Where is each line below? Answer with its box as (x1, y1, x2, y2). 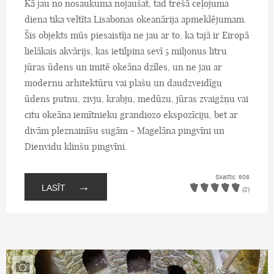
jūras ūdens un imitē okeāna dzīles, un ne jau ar (24, 61, 222, 73)
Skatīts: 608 (215, 172, 250, 181)
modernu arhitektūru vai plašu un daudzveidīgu (24, 77, 222, 89)
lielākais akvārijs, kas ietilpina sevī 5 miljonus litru (24, 45, 227, 57)
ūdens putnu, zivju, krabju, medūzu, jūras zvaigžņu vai (24, 93, 248, 105)
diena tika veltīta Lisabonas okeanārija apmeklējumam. (24, 13, 246, 26)
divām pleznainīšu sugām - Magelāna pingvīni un (24, 125, 224, 137)
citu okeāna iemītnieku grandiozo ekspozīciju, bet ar (24, 109, 238, 121)
